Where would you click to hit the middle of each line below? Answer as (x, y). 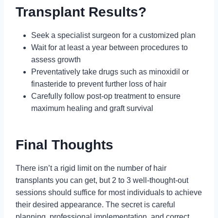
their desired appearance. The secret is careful (95, 204)
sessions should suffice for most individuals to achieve (109, 192)
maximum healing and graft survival (92, 108)
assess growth (56, 59)
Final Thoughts (64, 145)
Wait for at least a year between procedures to (109, 47)
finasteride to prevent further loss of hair (99, 84)
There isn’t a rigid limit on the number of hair (91, 168)
